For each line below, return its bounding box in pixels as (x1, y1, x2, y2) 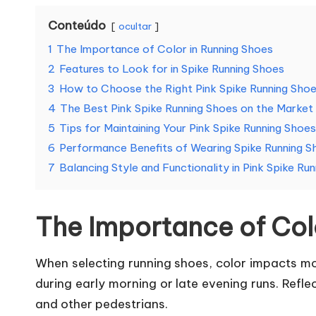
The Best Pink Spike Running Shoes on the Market (60, 102, 313, 115)
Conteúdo (48, 18, 106, 33)
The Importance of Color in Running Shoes (56, 42, 273, 56)
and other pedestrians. (35, 296, 168, 312)
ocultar (119, 20, 152, 32)
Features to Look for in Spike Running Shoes (59, 62, 284, 75)
